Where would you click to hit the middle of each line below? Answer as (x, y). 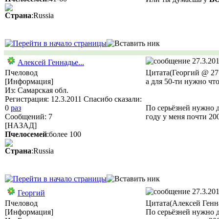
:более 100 (64, 134)
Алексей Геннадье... (51, 62)
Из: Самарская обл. (37, 90)
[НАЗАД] (21, 125)
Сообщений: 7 (29, 117)
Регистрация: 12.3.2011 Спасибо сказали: (73, 99)
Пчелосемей (26, 134)
